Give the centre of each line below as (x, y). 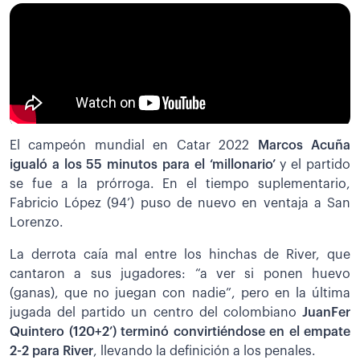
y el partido (313, 164)
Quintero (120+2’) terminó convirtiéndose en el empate (180, 331)
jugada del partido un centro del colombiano (156, 312)
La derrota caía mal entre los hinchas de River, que (180, 254)
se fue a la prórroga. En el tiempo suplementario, (180, 184)
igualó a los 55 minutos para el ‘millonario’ (143, 164)
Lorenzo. (37, 222)
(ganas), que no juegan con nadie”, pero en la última (180, 293)
